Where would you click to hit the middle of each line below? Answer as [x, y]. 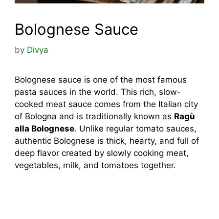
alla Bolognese [44, 128]
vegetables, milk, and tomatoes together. [95, 165]
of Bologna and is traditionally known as [94, 116]
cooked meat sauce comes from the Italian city [106, 104]
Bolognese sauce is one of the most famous [101, 79]
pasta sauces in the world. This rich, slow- [98, 92]
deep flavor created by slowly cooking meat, [102, 153]
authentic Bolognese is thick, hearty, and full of [107, 141]
